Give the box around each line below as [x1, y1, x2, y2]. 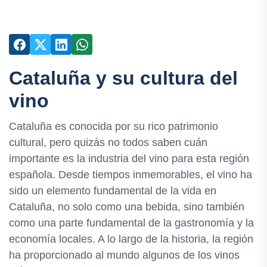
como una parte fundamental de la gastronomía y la [9, 217, 254, 229]
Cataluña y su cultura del [9, 67, 238, 89]
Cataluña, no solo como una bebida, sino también [9, 201, 244, 213]
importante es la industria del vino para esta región [9, 153, 249, 165]
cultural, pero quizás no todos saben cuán [9, 136, 207, 149]
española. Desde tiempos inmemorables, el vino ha [9, 169, 252, 181]
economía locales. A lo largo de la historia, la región [9, 233, 253, 246]
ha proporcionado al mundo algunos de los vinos [9, 249, 240, 262]
